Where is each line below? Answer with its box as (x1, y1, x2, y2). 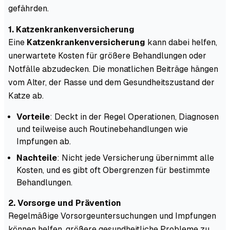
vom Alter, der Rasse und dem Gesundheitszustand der (8, 77, 215, 87)
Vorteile (16, 111, 50, 122)
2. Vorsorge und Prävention (8, 198, 121, 208)
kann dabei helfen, (145, 37, 217, 47)
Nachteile (16, 152, 57, 163)
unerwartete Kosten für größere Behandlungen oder (8, 50, 206, 61)
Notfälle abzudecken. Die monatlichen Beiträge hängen (8, 64, 218, 74)
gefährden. (8, 3, 49, 13)
